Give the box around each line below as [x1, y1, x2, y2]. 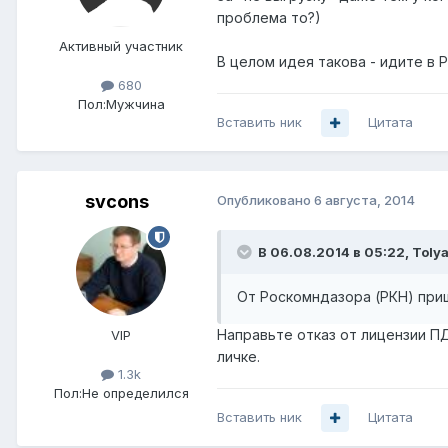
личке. [217, 348, 260, 366]
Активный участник [59, 38, 183, 55]
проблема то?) [217, 9, 321, 27]
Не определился [81, 385, 189, 402]
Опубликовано [217, 192, 314, 209]
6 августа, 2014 [314, 192, 415, 209]
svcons [85, 191, 149, 213]
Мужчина [105, 96, 165, 113]
